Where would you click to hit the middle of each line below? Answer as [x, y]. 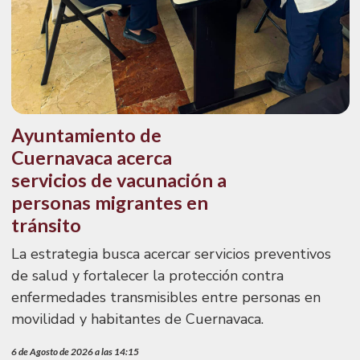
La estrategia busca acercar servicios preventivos [171, 254]
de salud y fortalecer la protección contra [147, 275]
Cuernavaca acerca [91, 157]
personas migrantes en [109, 202]
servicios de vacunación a [119, 180]
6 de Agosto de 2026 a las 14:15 [75, 352]
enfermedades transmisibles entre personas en [166, 297]
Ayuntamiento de [86, 135]
